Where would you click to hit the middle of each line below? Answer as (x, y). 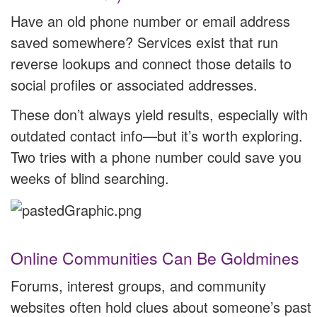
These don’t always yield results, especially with (159, 114)
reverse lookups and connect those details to (151, 63)
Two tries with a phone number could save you (156, 156)
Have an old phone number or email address (150, 21)
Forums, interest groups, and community (138, 285)
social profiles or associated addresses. (134, 84)
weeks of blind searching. (90, 178)
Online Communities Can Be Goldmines (155, 258)
